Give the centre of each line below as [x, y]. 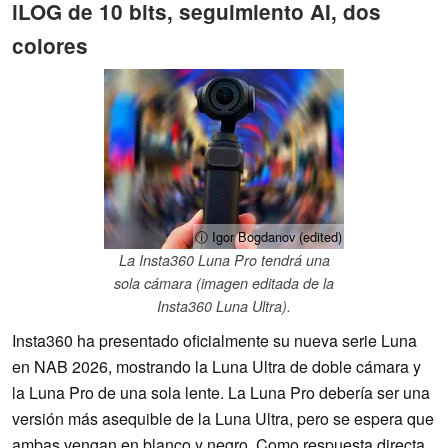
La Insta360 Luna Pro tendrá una [224, 260]
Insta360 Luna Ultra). [224, 306]
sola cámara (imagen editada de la [224, 283]
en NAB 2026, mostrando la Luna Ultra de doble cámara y [216, 367]
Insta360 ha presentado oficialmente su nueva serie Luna [214, 341]
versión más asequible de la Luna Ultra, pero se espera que [223, 419]
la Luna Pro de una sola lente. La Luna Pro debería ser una [221, 393]
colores [50, 45]
